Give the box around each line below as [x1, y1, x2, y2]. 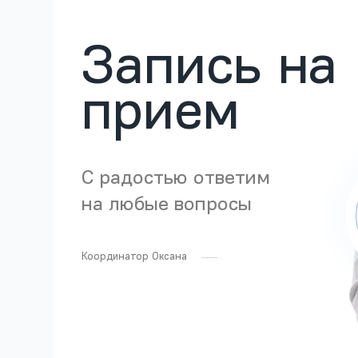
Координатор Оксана [82, 252, 188, 263]
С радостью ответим [82, 169, 271, 189]
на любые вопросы [82, 195, 253, 216]
